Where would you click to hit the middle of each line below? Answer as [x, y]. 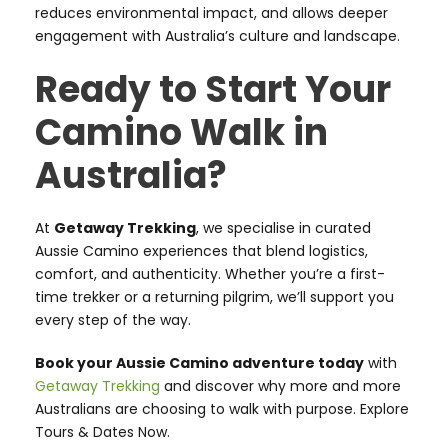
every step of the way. [113, 320]
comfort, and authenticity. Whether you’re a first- [210, 274]
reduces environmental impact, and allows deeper [211, 13]
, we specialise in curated [283, 228]
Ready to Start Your [213, 90]
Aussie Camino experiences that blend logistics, [201, 251]
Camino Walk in [181, 133]
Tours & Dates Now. [102, 432]
